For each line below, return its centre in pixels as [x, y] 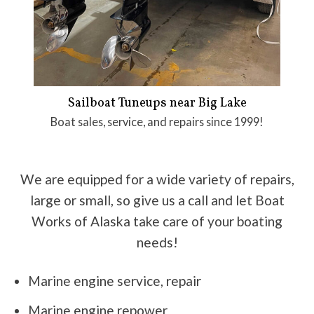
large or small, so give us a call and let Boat [157, 200]
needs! [157, 243]
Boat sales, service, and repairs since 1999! [157, 121]
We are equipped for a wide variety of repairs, [157, 179]
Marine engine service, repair [114, 281]
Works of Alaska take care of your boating [157, 221]
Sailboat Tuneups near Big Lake [157, 103]
